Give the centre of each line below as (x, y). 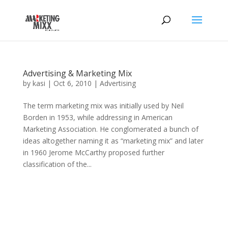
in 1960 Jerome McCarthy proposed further (93, 152)
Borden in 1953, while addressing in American (97, 117)
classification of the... (57, 164)
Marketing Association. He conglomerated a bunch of (110, 129)
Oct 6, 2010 (72, 83)
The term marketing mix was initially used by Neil (103, 106)
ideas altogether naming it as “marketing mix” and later (113, 141)
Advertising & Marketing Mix (77, 73)
